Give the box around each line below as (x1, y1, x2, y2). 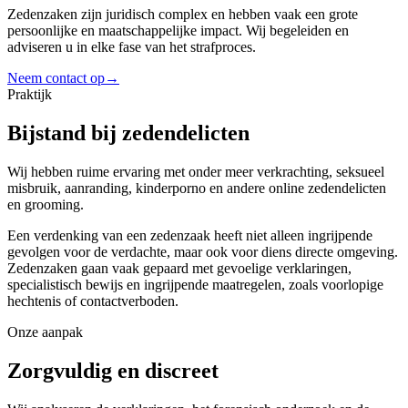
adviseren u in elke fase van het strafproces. (7, 39, 256, 56)
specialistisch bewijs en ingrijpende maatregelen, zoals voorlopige (7, 277, 383, 293)
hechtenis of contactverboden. (7, 293, 178, 310)
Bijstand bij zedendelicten (7, 121, 250, 146)
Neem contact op (7, 70, 105, 87)
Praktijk (7, 87, 52, 103)
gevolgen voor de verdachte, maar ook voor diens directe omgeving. (7, 244, 398, 260)
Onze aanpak (7, 324, 83, 341)
